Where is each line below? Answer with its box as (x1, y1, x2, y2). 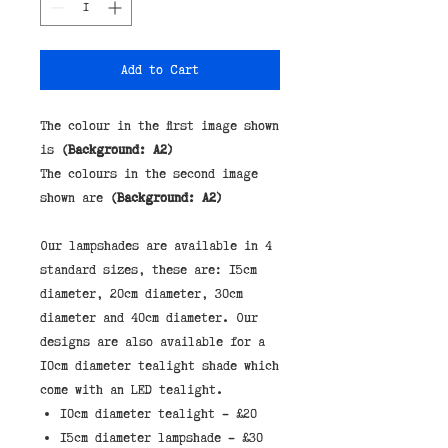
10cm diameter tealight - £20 (60, 405, 257, 423)
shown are (40, 189, 110, 207)
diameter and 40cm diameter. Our (40, 309, 258, 327)
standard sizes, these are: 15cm (40, 261, 257, 279)
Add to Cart (121, 61, 199, 79)
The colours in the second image (40, 165, 258, 183)
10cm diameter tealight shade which (40, 357, 279, 375)
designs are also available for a (40, 333, 265, 351)
